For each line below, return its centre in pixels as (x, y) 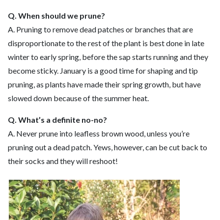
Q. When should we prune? (56, 16)
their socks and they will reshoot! (63, 161)
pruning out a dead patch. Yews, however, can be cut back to (108, 147)
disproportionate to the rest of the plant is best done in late (106, 43)
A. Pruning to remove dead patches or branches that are (100, 29)
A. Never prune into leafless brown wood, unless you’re (99, 134)
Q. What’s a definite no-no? (57, 120)
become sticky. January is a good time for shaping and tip (103, 71)
